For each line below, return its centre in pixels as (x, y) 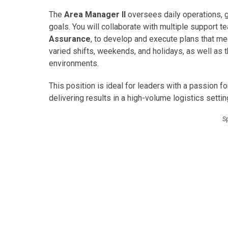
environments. (74, 63)
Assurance (70, 39)
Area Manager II (95, 15)
